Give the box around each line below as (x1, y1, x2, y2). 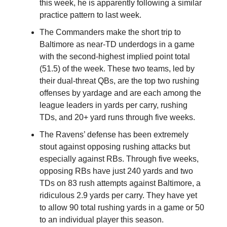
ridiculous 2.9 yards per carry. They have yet (40, 191, 197, 200)
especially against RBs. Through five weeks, (40, 154, 199, 163)
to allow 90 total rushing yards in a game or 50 (40, 203, 204, 212)
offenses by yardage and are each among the (40, 88, 201, 97)
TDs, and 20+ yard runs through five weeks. (40, 112, 195, 122)
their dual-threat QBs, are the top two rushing (40, 76, 199, 85)
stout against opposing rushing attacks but (40, 142, 190, 151)
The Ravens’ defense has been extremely (40, 130, 188, 139)
